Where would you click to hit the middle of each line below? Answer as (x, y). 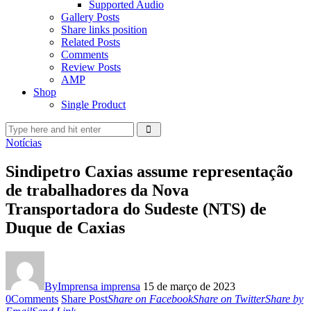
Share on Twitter (229, 299)
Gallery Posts (90, 17)
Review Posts (91, 67)
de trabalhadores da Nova (97, 191)
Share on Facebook (150, 299)
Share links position (104, 29)
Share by (284, 299)
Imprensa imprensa (99, 287)
